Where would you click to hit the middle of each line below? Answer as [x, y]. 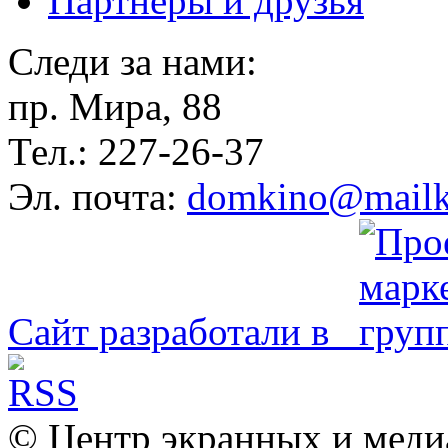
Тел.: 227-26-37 [136, 151]
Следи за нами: [132, 61]
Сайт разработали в [183, 331]
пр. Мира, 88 [115, 106]
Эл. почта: [97, 196]
